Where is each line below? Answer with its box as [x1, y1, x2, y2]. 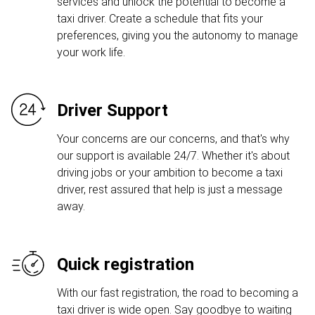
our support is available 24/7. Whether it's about [57, 149, 290, 162]
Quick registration [57, 255, 194, 274]
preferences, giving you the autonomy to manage [57, 29, 298, 42]
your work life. [57, 46, 125, 59]
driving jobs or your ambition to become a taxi [57, 166, 283, 179]
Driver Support [57, 101, 168, 120]
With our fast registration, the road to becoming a [57, 286, 298, 300]
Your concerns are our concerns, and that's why [57, 132, 290, 146]
